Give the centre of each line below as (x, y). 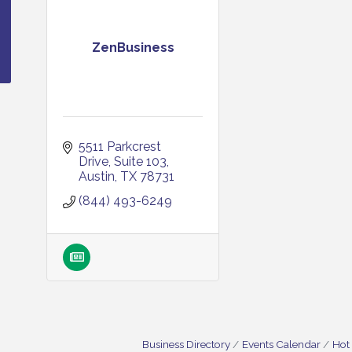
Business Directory (186, 344)
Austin (97, 176)
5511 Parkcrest (120, 147)
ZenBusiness (133, 47)
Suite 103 (140, 161)
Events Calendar (281, 344)
